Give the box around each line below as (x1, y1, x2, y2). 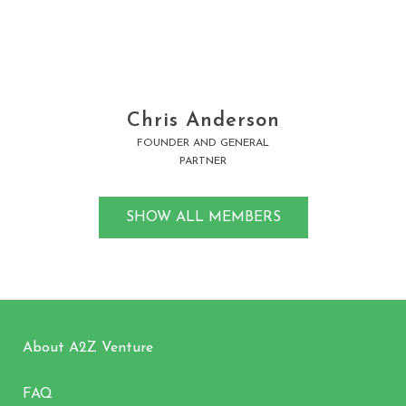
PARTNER (179, 156, 227, 167)
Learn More (164, 14, 242, 30)
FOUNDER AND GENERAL (137, 138, 269, 149)
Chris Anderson (126, 111, 280, 131)
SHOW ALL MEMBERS (125, 210, 281, 225)
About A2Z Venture (23, 341, 153, 355)
